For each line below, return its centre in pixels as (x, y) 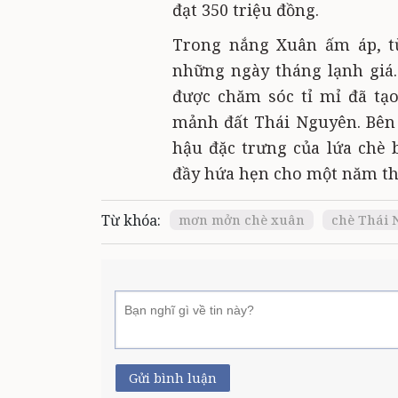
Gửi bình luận (173, 378)
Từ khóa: (131, 220)
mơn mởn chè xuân (242, 220)
